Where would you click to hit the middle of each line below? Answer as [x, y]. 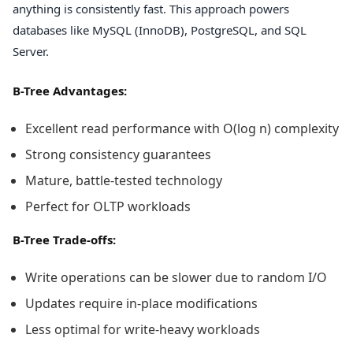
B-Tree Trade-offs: [64, 240]
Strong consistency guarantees [118, 155]
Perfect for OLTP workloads [108, 207]
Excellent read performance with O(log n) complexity [182, 129]
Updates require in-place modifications [141, 304]
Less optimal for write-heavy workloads [143, 330]
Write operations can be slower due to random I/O [176, 278]
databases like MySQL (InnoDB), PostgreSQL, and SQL [160, 30]
